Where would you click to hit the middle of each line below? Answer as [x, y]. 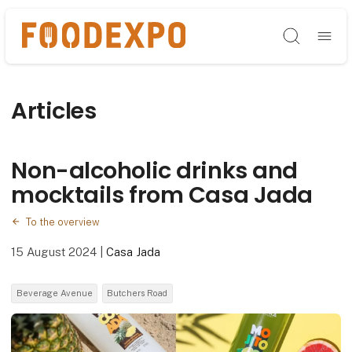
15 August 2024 [56, 251]
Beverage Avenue [54, 293]
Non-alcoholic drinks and [154, 171]
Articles [54, 110]
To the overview [62, 222]
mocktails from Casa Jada [162, 195]
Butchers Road [137, 293]
